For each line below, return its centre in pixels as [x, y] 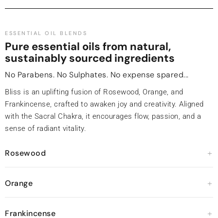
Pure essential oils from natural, [88, 46]
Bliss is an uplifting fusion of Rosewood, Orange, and [94, 92]
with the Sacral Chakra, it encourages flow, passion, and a [103, 116]
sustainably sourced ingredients [90, 58]
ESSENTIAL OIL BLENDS [46, 33]
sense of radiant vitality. [45, 128]
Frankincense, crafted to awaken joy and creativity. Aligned [104, 104]
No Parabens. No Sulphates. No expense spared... [97, 75]
